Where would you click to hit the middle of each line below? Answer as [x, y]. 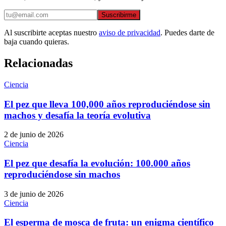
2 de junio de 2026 [34, 135]
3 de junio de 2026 [34, 194]
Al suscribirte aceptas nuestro [50, 33]
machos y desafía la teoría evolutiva [77, 115]
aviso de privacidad [130, 33]
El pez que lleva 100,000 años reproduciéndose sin [107, 104]
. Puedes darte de [187, 33]
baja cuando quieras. [37, 42]
